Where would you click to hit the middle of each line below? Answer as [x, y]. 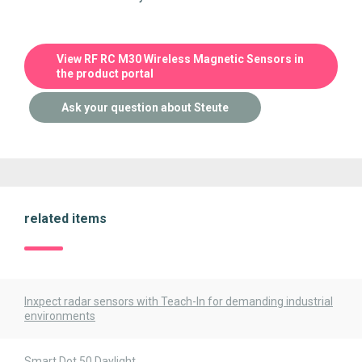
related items [65, 219]
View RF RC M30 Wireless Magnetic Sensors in [180, 59]
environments [60, 316]
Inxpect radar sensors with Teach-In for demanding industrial [179, 301]
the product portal [105, 74]
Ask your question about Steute [145, 107]
